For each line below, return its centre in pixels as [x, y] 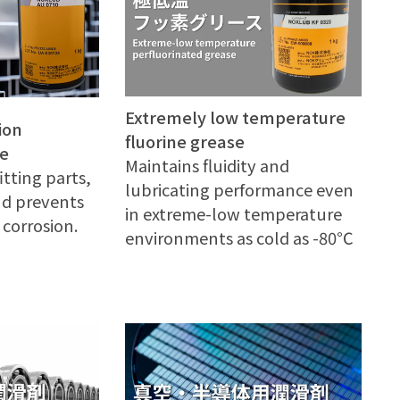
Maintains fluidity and [208, 165]
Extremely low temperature [236, 117]
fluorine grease [185, 141]
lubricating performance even [240, 189]
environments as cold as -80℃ [239, 237]
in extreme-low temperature [234, 213]
